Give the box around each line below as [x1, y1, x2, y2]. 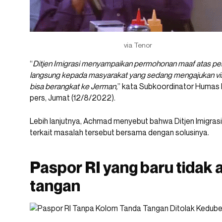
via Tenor [123, 41, 152, 50]
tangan [30, 176, 80, 195]
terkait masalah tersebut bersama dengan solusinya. [30, 127, 209, 138]
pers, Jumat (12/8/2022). [30, 93, 115, 103]
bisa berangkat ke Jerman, [30, 81, 117, 92]
